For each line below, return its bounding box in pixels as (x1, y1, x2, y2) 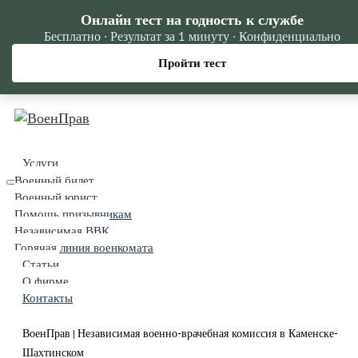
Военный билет (14, 173, 94, 188)
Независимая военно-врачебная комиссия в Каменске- (78, 326, 338, 340)
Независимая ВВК (14, 223, 109, 238)
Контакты (22, 290, 73, 305)
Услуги (22, 155, 58, 170)
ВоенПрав (22, 326, 70, 340)
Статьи (22, 257, 59, 272)
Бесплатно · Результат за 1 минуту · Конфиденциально (43, 28, 340, 44)
